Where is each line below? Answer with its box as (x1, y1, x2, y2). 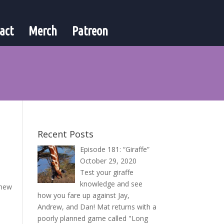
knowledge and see (80, 178, 143, 188)
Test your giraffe (80, 167, 134, 177)
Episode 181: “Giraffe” (80, 144, 150, 154)
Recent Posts (37, 127, 93, 140)
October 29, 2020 (80, 155, 137, 165)
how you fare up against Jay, (37, 190, 129, 200)
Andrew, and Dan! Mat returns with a (37, 201, 156, 211)
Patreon (71, 24, 108, 38)
